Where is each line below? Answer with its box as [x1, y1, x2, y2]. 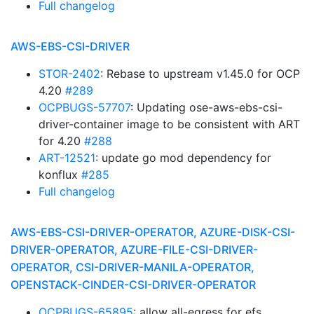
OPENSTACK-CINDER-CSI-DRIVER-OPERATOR [11, 278, 256, 292]
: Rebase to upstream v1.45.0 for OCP [100, 67, 300, 81]
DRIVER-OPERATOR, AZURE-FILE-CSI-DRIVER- [11, 243, 258, 257]
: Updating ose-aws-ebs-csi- [130, 100, 282, 114]
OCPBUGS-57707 [39, 100, 130, 114]
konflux [39, 168, 81, 182]
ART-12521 [39, 151, 95, 165]
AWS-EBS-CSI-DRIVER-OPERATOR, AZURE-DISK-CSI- [11, 225, 295, 239]
